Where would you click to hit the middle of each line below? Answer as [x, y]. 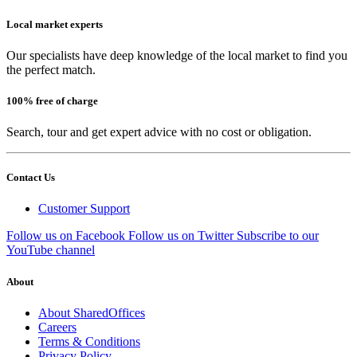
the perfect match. [51, 69]
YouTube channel [51, 250]
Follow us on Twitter [181, 236]
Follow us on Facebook [66, 236]
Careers [57, 327]
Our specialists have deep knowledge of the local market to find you [177, 55]
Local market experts [55, 24]
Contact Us [31, 178]
